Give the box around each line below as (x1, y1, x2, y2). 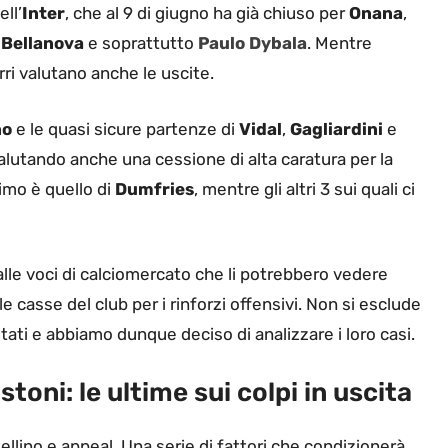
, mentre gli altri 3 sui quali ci (194, 178, 415, 199)
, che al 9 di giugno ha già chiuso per (65, 3, 349, 24)
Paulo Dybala (198, 33, 307, 54)
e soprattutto (84, 33, 198, 54)
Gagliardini (290, 118, 383, 139)
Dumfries (115, 178, 194, 199)
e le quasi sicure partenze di (12, 118, 239, 139)
